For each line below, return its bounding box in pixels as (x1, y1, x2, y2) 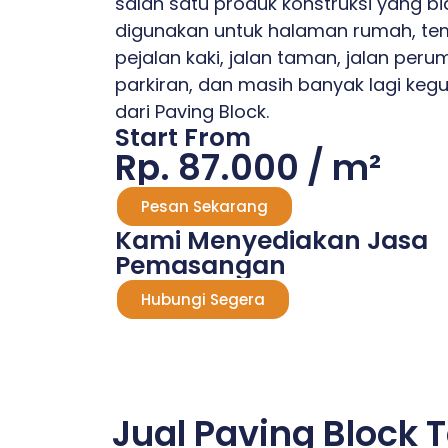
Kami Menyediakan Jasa (115, 223, 428, 258)
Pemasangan (115, 248, 286, 283)
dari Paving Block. (115, 99, 269, 124)
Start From (115, 120, 251, 155)
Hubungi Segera (141, 289, 265, 310)
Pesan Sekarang (141, 196, 268, 217)
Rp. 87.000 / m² (115, 143, 381, 192)
